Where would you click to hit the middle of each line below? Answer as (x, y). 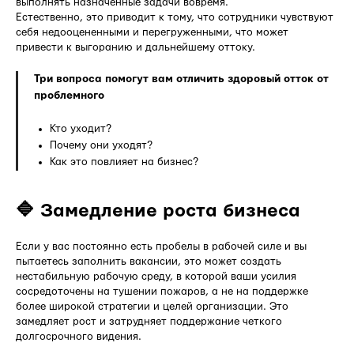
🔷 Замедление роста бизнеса (158, 211)
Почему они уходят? (101, 145)
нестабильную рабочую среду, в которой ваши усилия (156, 276)
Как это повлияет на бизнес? (124, 162)
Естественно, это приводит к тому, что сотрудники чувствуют (175, 17)
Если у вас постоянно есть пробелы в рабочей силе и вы (161, 246)
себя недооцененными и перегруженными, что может (152, 32)
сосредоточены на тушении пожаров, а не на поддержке (162, 291)
